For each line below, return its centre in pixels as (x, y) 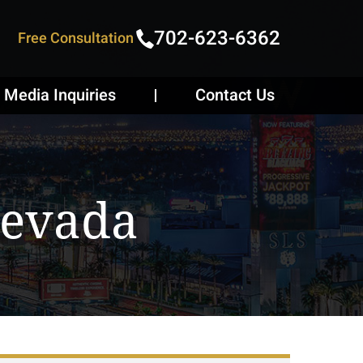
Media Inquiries (60, 95)
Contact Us (235, 95)
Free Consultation (76, 38)
